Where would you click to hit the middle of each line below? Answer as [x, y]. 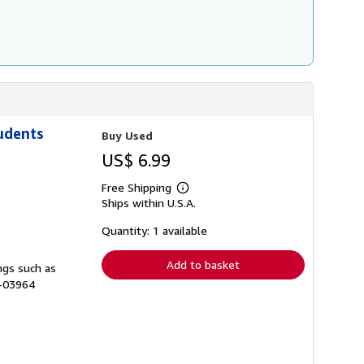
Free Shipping [136, 187]
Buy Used [127, 135]
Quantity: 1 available [154, 230]
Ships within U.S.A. [149, 202]
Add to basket [203, 264]
